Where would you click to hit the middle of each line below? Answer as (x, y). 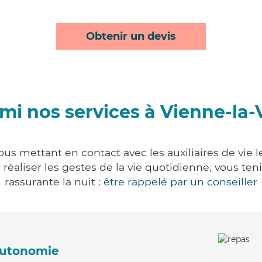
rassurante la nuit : (54, 182)
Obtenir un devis (131, 36)
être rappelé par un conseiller (180, 182)
